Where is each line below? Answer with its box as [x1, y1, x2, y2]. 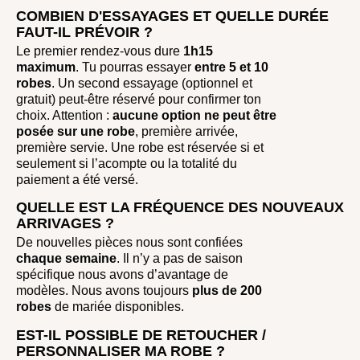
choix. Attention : [16, 108, 112, 122]
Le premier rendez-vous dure [16, 43, 183, 58]
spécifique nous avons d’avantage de [16, 268, 228, 282]
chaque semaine [16, 252, 117, 266]
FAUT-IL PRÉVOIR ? [16, 23, 153, 40]
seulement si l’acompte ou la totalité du [16, 156, 237, 170]
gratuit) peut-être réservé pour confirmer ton [16, 92, 261, 106]
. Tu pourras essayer [76, 59, 191, 74]
